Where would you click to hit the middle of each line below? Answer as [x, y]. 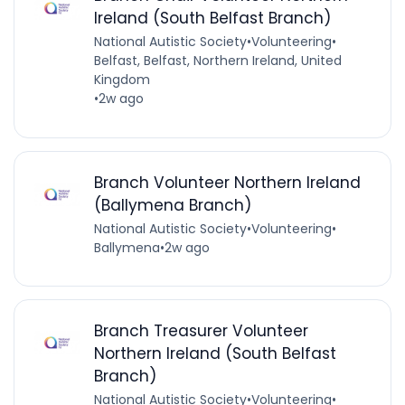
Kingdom [122, 80]
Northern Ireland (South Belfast [215, 353]
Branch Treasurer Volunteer [201, 330]
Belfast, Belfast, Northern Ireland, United [217, 61]
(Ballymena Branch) [172, 205]
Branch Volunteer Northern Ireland [227, 182]
